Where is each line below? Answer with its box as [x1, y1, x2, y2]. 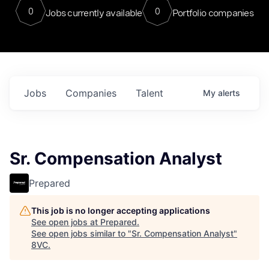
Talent [136, 87, 163, 99]
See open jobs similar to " [31, 228, 131, 238]
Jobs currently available [45, 7, 142, 19]
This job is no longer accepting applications [31, 205, 210, 216]
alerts [218, 88, 240, 98]
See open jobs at [31, 217, 100, 227]
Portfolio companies [172, 7, 254, 19]
